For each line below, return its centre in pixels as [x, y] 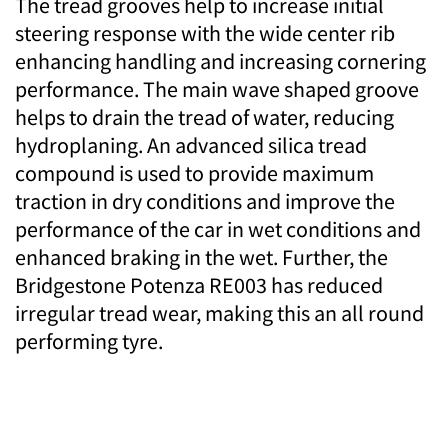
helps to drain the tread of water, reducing [204, 117]
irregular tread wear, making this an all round [219, 313]
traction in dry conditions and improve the [205, 201]
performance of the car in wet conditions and [218, 229]
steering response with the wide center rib [205, 33]
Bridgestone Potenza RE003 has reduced [199, 285]
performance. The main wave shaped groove [217, 89]
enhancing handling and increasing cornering [220, 61]
